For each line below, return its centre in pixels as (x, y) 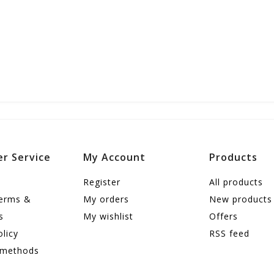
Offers (224, 217)
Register (102, 182)
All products (236, 182)
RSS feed (230, 234)
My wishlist (108, 217)
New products (241, 199)
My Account (114, 157)
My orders (106, 199)
